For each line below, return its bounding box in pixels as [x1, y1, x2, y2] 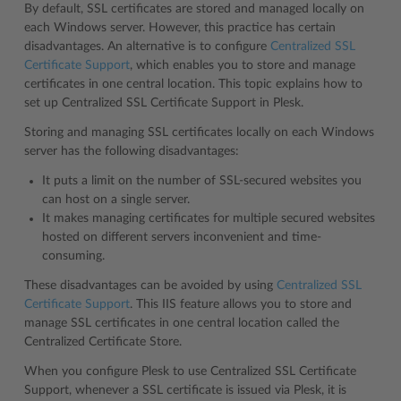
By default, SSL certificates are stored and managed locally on [24, 3, 364, 15]
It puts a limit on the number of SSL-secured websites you [42, 175, 362, 187]
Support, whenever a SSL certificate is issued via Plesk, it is [24, 384, 346, 397]
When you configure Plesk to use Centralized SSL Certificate [24, 365, 356, 378]
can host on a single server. [42, 193, 190, 206]
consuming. [42, 250, 105, 262]
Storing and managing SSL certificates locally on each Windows [24, 126, 374, 139]
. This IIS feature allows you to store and [130, 298, 352, 311]
